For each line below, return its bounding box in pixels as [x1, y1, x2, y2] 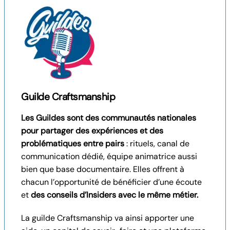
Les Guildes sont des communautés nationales [21, 112, 196, 123]
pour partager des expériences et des [21, 125, 163, 136]
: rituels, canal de [124, 138, 189, 149]
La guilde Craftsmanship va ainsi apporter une [21, 212, 194, 223]
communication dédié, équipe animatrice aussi [21, 150, 197, 162]
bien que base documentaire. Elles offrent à [21, 163, 184, 175]
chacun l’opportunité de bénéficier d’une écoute [21, 176, 202, 187]
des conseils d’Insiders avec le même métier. [29, 189, 198, 200]
